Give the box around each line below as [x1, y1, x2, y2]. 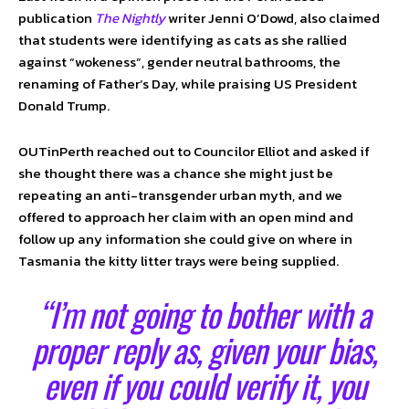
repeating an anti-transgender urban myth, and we [18, 184, 342, 206]
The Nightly [95, 7, 165, 29]
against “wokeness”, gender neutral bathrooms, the [18, 51, 341, 73]
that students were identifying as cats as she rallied [18, 29, 347, 51]
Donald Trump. [18, 95, 110, 117]
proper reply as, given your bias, [32, 325, 377, 374]
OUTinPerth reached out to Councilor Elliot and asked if [18, 141, 370, 163]
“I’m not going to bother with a [38, 289, 371, 339]
